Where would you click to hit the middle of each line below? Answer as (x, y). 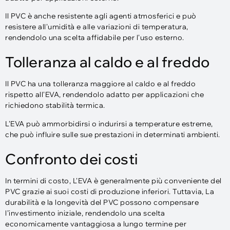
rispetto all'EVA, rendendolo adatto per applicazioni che (104, 95)
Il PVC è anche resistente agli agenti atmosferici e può (101, 16)
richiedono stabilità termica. (55, 106)
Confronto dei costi (72, 159)
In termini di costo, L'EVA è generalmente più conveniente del (113, 180)
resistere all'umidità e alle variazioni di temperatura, (97, 27)
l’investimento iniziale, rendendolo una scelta (85, 213)
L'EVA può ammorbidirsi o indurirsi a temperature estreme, (109, 123)
